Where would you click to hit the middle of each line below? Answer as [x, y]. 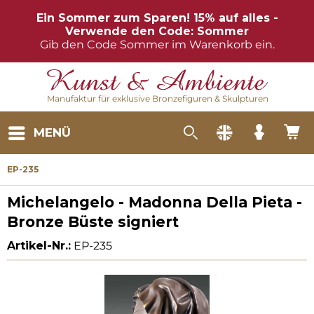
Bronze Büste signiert [93, 222]
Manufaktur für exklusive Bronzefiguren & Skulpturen [157, 99]
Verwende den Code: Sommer [157, 31]
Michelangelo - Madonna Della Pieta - [155, 202]
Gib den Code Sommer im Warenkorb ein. [157, 45]
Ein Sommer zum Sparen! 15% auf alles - [157, 18]
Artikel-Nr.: [39, 246]
